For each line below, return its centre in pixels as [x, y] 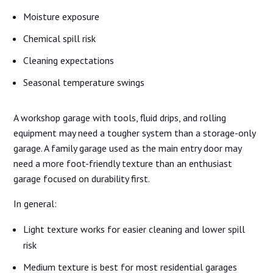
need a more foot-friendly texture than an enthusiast [123, 164]
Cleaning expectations [69, 61]
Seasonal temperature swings [84, 83]
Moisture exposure [62, 17]
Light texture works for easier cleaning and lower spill [134, 229]
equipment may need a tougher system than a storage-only [135, 133]
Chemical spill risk [60, 39]
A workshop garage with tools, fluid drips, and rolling [120, 118]
